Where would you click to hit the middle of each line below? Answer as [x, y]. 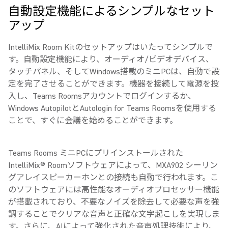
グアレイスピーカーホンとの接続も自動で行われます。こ [113, 178]
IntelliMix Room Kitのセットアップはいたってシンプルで [110, 47]
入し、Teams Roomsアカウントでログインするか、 [102, 96]
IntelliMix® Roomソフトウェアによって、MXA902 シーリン [113, 165]
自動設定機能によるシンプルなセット [111, 11]
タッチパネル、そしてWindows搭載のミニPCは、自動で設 [114, 72]
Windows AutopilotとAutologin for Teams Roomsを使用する [112, 108]
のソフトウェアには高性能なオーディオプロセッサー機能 [114, 190]
